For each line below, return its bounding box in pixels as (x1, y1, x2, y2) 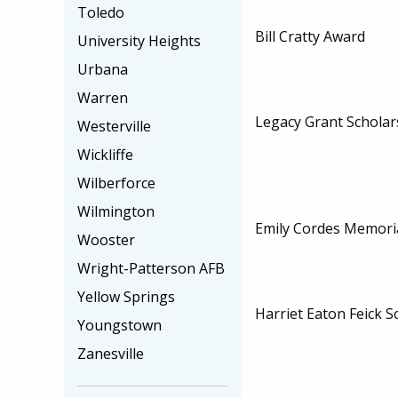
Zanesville (77, 344, 144, 363)
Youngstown (77, 315, 162, 335)
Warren (77, 88, 128, 107)
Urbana (77, 60, 128, 79)
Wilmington (77, 202, 155, 221)
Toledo (77, 3, 124, 22)
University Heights (77, 31, 201, 51)
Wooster (77, 230, 135, 250)
